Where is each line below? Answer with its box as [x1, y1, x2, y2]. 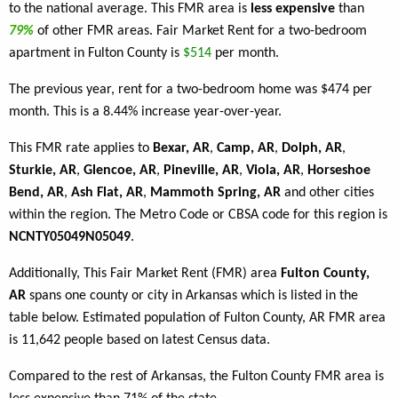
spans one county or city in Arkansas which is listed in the [26, 289, 358, 304]
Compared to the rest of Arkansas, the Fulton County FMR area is [9, 370, 384, 385]
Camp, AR [217, 141, 275, 156]
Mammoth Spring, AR [150, 186, 281, 201]
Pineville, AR [163, 163, 239, 179]
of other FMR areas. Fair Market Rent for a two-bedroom [37, 24, 367, 39]
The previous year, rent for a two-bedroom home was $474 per [9, 83, 372, 98]
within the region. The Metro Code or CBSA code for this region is [9, 208, 387, 223]
